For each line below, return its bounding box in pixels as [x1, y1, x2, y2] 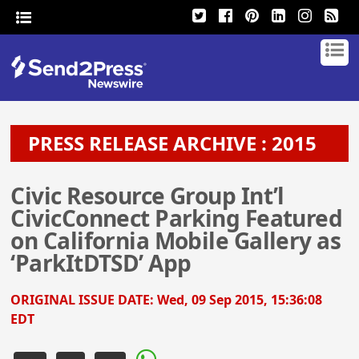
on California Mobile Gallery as [10, 225, 341, 256]
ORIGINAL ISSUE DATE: [10, 291, 158, 309]
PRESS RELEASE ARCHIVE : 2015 [18, 130, 317, 156]
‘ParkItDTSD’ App [10, 248, 192, 278]
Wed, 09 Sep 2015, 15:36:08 [157, 291, 323, 309]
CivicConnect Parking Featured [10, 203, 343, 233]
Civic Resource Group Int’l [10, 180, 284, 211]
